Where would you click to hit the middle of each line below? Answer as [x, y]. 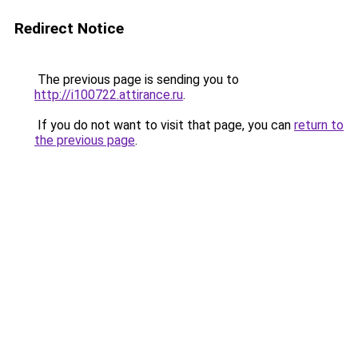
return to [319, 125]
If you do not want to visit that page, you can [164, 125]
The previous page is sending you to [137, 80]
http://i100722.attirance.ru [109, 95]
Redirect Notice [69, 28]
